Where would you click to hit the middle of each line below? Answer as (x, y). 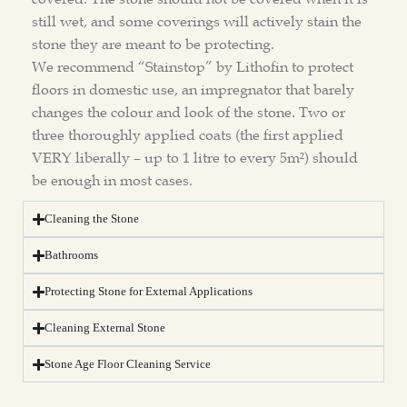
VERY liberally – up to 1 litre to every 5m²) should (195, 157)
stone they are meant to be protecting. (153, 44)
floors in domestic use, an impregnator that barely (193, 89)
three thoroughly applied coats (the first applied (188, 134)
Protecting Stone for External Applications (149, 291)
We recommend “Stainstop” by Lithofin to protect (193, 66)
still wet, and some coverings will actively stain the (197, 21)
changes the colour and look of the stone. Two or (189, 112)
